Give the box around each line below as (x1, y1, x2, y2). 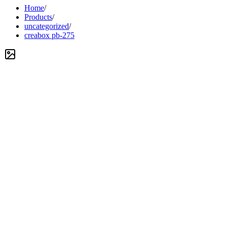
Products (24, 13, 52, 21)
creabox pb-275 (24, 31, 74, 40)
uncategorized (24, 22, 69, 30)
